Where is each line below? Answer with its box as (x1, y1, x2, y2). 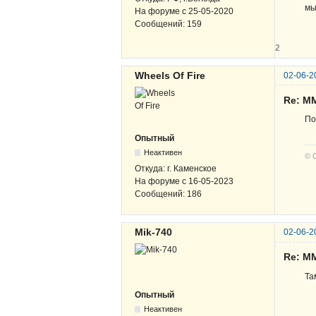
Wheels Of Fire (135, 69, 205, 81)
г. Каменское (167, 163, 217, 174)
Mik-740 (135, 226, 172, 238)
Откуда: (135, 163, 167, 174)
